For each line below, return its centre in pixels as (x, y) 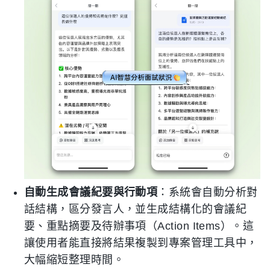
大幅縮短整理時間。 (74, 260)
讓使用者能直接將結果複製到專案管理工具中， (141, 243)
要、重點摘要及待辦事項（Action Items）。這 (139, 226)
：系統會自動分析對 (208, 192)
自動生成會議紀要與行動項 (91, 192)
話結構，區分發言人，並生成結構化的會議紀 (136, 209)
